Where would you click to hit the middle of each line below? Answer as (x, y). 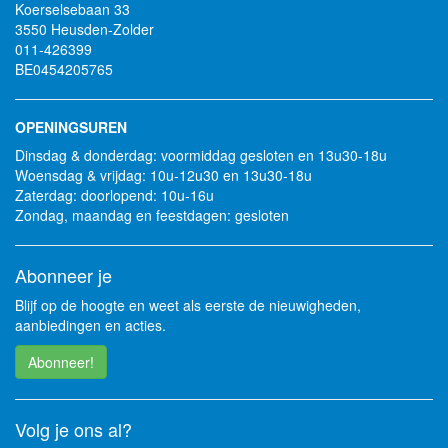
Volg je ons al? (73, 429)
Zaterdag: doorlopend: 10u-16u (114, 195)
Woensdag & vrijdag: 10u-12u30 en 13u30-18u (163, 175)
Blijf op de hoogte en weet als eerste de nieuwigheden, (188, 305)
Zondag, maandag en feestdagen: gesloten (152, 215)
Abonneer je (63, 275)
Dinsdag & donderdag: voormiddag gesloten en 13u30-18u (201, 155)
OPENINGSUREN (71, 127)
